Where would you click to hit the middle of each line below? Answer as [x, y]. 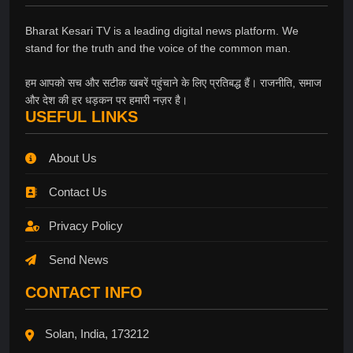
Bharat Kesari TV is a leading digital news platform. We [162, 31]
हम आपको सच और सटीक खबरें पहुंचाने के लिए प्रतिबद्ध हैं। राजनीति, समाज [173, 83]
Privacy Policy [86, 226]
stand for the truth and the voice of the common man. [158, 48]
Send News [79, 260]
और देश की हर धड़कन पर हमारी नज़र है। [106, 100]
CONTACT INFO [84, 293]
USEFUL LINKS [82, 117]
